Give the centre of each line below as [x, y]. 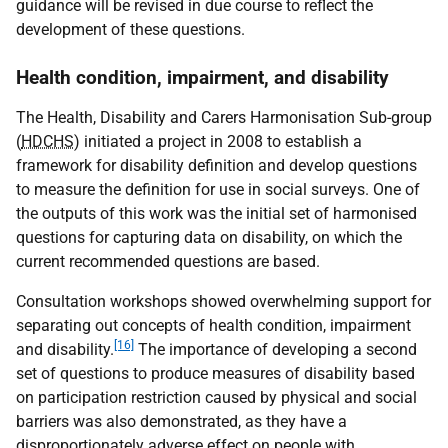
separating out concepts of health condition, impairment [213, 325]
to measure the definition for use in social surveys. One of [218, 189]
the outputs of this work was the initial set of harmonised [216, 213]
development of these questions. [130, 29]
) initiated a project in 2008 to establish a [218, 141]
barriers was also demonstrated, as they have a [181, 421]
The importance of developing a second [275, 349]
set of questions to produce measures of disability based [215, 373]
